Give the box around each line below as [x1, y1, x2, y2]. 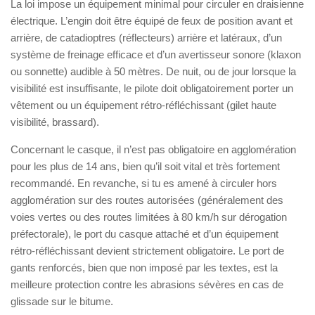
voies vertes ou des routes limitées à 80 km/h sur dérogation [11, 210, 287, 223]
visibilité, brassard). [11, 115, 99, 128]
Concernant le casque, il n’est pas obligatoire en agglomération [11, 143, 296, 155]
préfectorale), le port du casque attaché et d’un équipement [11, 227, 278, 240]
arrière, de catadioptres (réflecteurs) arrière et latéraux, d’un [11, 31, 282, 44]
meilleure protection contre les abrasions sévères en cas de [11, 278, 283, 290]
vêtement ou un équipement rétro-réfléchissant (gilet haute [11, 98, 276, 111]
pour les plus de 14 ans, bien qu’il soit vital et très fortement [11, 160, 280, 172]
